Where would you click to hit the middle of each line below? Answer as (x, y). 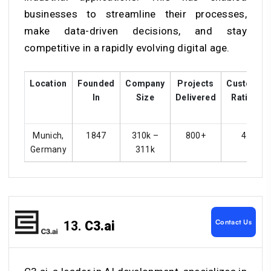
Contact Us (233, 222)
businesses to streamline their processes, (135, 14)
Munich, (48, 135)
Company (145, 83)
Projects (196, 83)
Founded (96, 83)
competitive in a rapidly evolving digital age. (127, 47)
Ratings (247, 97)
